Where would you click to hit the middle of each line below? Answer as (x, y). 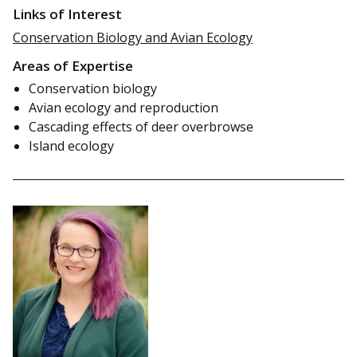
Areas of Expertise (73, 66)
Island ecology (71, 146)
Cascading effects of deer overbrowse (141, 127)
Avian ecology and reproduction (124, 108)
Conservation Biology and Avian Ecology (133, 37)
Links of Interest (67, 14)
